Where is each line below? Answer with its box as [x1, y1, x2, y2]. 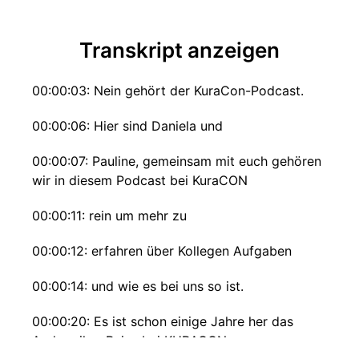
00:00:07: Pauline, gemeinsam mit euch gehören [32, 153, 321, 169]
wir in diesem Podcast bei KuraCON [32, 172, 248, 188]
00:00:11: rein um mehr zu [32, 208, 187, 224]
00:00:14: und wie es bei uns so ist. [32, 278, 244, 294]
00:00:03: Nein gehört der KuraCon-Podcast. [32, 83, 304, 99]
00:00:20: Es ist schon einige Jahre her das [32, 313, 293, 329]
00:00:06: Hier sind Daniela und [32, 118, 223, 134]
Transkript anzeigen [79, 38, 280, 63]
